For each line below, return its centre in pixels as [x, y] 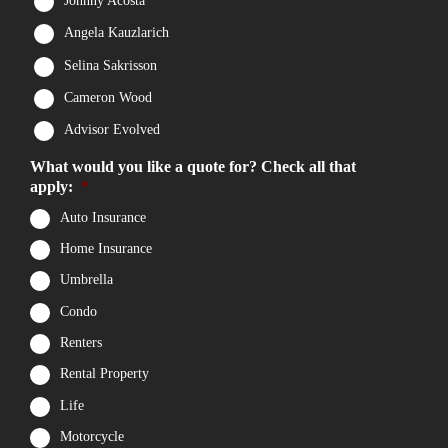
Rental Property [104, 374]
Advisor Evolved [112, 130]
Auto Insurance [103, 217]
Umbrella [86, 280]
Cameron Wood [108, 98]
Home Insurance [106, 249]
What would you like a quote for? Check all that [193, 167]
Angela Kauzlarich [116, 33]
